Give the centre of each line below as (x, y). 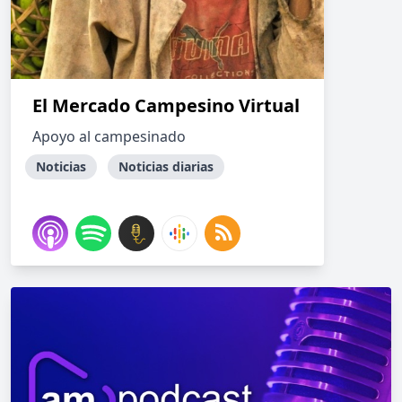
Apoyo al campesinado (109, 136)
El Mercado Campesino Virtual (166, 105)
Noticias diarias (166, 166)
